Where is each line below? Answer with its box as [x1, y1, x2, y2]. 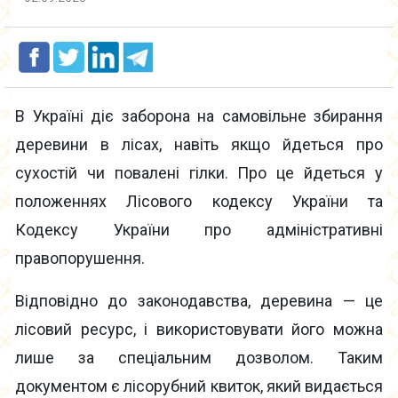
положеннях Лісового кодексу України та [15, 192, 383, 211]
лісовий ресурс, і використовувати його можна [15, 320, 383, 339]
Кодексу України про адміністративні [15, 220, 383, 240]
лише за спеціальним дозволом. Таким [15, 348, 383, 368]
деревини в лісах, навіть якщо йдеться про [15, 135, 383, 155]
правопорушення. [15, 249, 145, 268]
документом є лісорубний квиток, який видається [15, 377, 383, 396]
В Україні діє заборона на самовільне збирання [15, 107, 383, 126]
